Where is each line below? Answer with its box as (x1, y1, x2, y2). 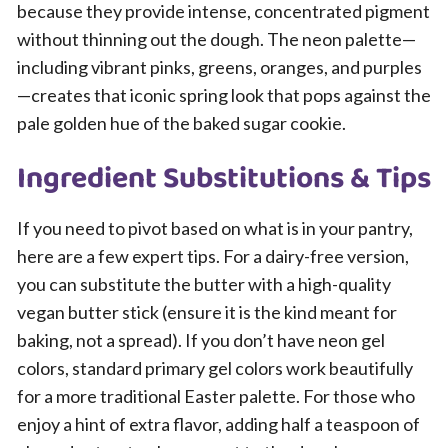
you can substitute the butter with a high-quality (17, 273, 391, 295)
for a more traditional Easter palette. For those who (17, 385, 415, 407)
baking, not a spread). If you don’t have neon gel (17, 329, 385, 351)
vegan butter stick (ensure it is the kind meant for (17, 301, 397, 323)
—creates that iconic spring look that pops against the (17, 84, 431, 106)
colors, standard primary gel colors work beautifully (17, 357, 413, 379)
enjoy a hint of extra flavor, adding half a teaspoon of (17, 413, 420, 435)
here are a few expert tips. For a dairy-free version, (17, 245, 409, 267)
